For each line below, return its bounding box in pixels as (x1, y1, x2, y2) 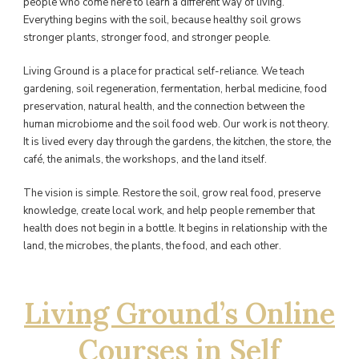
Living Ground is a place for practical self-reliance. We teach (23, 63, 305, 79)
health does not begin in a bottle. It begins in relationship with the (23, 220, 327, 236)
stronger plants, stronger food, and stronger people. (23, 30, 271, 45)
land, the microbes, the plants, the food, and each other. (23, 238, 281, 253)
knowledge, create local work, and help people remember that (23, 203, 315, 218)
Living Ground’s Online (24, 294, 335, 332)
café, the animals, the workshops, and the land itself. (23, 151, 267, 167)
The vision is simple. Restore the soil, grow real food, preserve (23, 185, 321, 200)
